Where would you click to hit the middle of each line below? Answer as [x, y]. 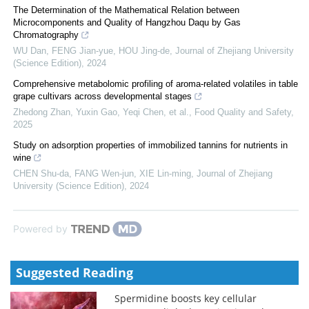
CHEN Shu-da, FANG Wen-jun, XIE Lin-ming [102, 174]
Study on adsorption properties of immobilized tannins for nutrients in [150, 146]
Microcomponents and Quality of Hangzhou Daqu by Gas [127, 23]
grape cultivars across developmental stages [102, 97]
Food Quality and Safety [243, 112]
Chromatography [46, 35]
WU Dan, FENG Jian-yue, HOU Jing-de [91, 51]
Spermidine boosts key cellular [186, 299]
